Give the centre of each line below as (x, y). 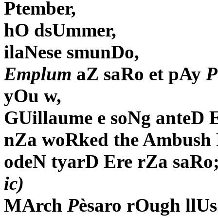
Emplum (38, 74)
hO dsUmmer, (60, 30)
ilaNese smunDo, (72, 52)
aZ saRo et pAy (139, 74)
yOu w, (33, 96)
